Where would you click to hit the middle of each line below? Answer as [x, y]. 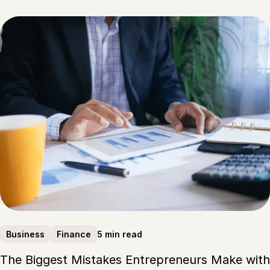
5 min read [120, 234]
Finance [74, 234]
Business [25, 234]
